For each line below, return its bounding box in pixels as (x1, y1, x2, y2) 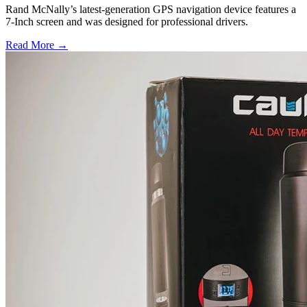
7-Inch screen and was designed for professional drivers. (5, 16, 248, 28)
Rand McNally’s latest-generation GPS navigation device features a (5, 3, 296, 16)
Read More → (5, 39, 68, 51)
